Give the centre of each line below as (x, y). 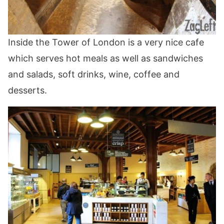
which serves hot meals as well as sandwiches (105, 58)
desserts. (27, 90)
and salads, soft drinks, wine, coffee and (94, 74)
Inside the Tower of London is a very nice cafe (106, 42)
